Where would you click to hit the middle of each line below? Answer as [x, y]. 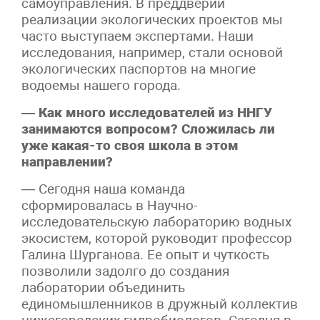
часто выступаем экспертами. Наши [137, 36]
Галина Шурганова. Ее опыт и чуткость [145, 254]
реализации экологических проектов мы [152, 19]
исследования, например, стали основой [152, 52]
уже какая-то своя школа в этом [130, 145]
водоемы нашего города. [101, 85]
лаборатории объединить [103, 287]
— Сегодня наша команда [103, 189]
